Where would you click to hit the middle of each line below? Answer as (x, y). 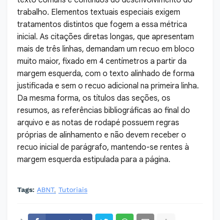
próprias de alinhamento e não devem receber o (102, 135)
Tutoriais (73, 190)
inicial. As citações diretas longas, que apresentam (106, 37)
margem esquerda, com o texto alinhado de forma (106, 74)
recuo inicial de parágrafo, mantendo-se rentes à (103, 147)
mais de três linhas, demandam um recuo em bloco (106, 49)
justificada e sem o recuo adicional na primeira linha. (108, 86)
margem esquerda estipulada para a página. (94, 160)
